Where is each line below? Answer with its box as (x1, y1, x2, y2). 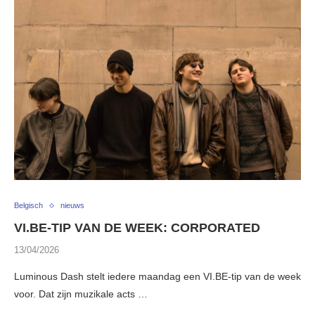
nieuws (60, 201, 84, 210)
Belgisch (14, 201, 43, 210)
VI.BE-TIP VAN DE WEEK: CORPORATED (14, 221, 260, 236)
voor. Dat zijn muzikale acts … (14, 288, 148, 300)
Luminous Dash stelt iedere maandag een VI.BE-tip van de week (14, 271, 301, 283)
